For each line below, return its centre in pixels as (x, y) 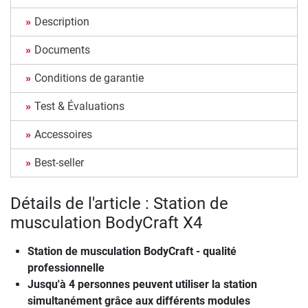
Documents (62, 50)
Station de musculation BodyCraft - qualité (132, 252)
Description (62, 22)
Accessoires (63, 135)
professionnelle (66, 268)
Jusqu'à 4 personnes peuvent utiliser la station (142, 285)
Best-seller (59, 163)
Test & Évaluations (79, 107)
